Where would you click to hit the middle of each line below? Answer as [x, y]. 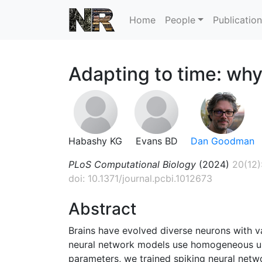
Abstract [102, 208]
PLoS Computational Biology [132, 164]
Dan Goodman [223, 141]
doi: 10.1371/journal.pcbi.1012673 [140, 178]
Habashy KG [95, 141]
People [180, 20]
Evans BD [156, 141]
